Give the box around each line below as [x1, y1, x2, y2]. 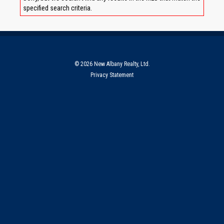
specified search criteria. [23, 4, 92, 12]
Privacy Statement [90, 71, 133, 78]
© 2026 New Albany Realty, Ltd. [74, 60, 150, 67]
